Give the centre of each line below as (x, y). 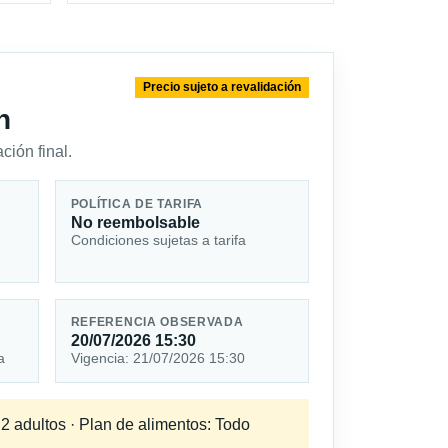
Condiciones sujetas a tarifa (158, 239)
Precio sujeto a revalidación (222, 87)
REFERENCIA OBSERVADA (157, 322)
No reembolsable (135, 222)
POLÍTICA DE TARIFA (137, 203)
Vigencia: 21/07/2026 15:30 (157, 358)
